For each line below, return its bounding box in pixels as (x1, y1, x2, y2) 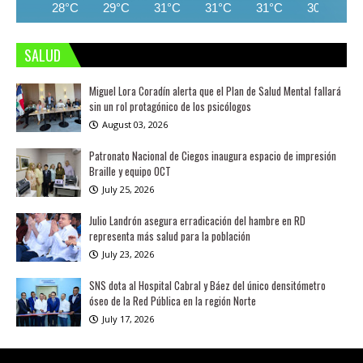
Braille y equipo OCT (89, 163, 171, 179)
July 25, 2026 (102, 183, 154, 195)
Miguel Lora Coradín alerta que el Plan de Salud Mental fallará (89, 83, 341, 99)
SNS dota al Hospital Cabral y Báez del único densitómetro (89, 277, 326, 293)
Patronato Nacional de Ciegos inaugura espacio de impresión (89, 147, 336, 164)
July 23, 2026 (102, 248, 154, 260)
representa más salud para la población (89, 228, 250, 244)
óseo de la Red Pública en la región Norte (89, 293, 256, 309)
